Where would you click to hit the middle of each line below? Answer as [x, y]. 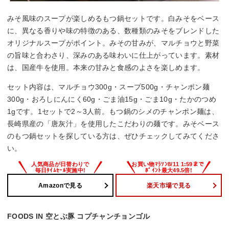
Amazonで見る [60, 185]
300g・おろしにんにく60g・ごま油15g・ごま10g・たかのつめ [112, 99]
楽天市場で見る [169, 185]
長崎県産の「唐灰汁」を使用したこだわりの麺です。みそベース [113, 124]
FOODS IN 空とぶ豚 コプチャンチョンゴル [79, 216]
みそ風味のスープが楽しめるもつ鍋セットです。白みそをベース [113, 19]
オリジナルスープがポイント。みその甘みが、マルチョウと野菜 [113, 43]
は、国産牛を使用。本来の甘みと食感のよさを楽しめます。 [106, 68]
